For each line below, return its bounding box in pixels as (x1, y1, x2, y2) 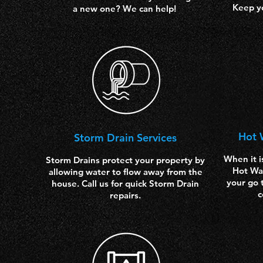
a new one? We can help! (72, 3, 178, 14)
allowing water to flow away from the (48, 166, 203, 177)
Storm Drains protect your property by (46, 154, 205, 166)
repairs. (110, 190, 141, 201)
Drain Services (107, 131, 177, 144)
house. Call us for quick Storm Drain (52, 178, 199, 189)
